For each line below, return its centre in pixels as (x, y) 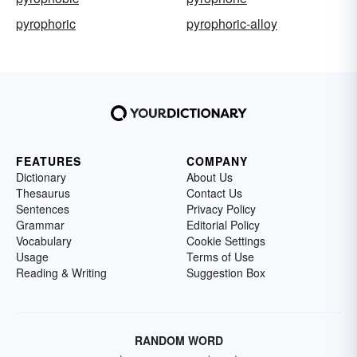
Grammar (40, 224)
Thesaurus (43, 192)
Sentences (43, 208)
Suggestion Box (226, 272)
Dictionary (41, 177)
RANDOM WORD (178, 340)
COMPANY (217, 161)
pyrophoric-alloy (232, 23)
